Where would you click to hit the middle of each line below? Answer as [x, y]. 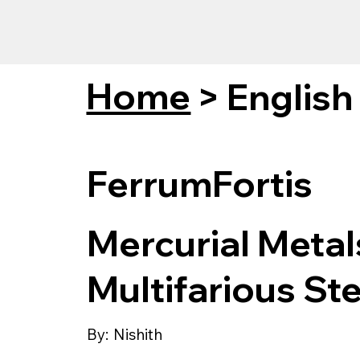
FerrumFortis [199, 184]
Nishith [137, 335]
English [289, 96]
